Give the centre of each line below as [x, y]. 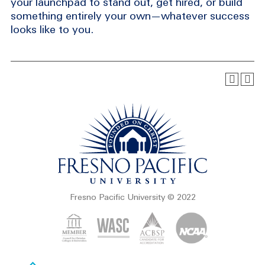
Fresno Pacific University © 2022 [132, 197]
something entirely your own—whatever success [130, 16]
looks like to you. [52, 29]
